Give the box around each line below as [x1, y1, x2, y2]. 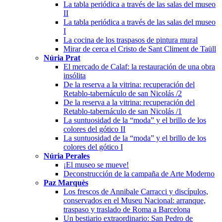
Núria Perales [44, 151, 90, 160]
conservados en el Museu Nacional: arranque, [63, 196, 206, 205]
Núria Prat [44, 53, 80, 62]
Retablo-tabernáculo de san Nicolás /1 [63, 107, 182, 115]
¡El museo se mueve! [63, 160, 129, 169]
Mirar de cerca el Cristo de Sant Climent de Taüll [63, 44, 216, 53]
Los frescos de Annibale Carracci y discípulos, [63, 187, 208, 196]
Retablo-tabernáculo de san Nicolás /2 [63, 89, 182, 98]
